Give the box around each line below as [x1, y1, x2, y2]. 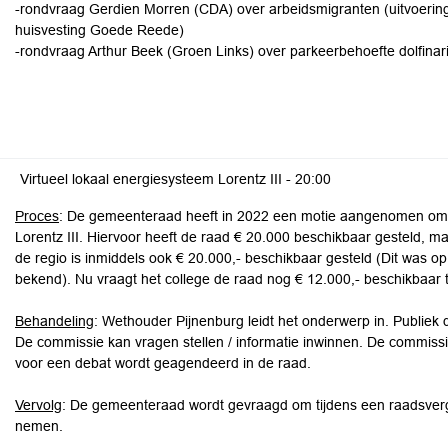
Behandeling [15, 313, 94, 329]
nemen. [15, 418, 63, 434]
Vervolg [15, 397, 62, 413]
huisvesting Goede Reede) [15, 22, 184, 38]
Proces [15, 208, 59, 224]
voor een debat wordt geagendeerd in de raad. [15, 355, 311, 371]
